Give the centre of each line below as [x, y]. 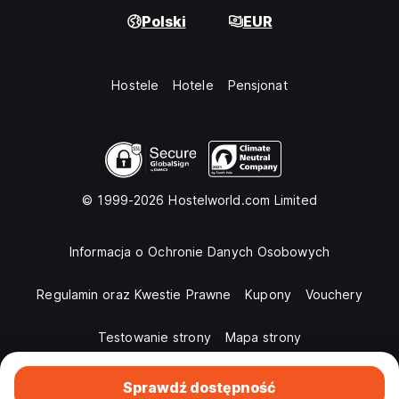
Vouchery [334, 294]
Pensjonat [257, 85]
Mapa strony [263, 337]
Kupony [268, 294]
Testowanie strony [155, 337]
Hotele [193, 85]
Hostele [135, 85]
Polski [163, 21]
